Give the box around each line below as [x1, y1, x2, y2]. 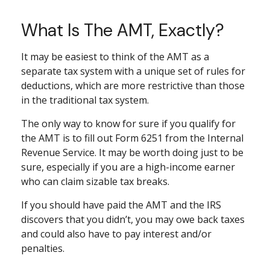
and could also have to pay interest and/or [21, 227, 212, 240]
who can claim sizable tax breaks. [21, 174, 169, 188]
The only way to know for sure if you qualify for [21, 116, 236, 130]
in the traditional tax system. [21, 93, 149, 107]
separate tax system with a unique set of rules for [21, 64, 245, 78]
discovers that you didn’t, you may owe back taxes [21, 212, 245, 226]
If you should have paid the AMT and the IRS [21, 198, 221, 212]
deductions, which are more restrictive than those [21, 78, 245, 92]
